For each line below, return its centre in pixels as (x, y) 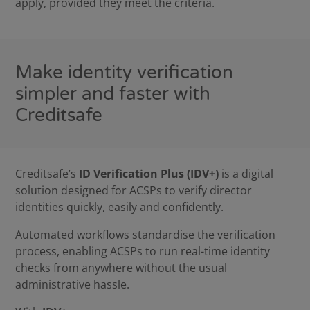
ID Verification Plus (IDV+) (149, 174)
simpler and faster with (113, 94)
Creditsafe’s (47, 174)
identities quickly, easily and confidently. (120, 207)
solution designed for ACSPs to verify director (134, 191)
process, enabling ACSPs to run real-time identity (143, 252)
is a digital (246, 174)
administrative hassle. (73, 285)
